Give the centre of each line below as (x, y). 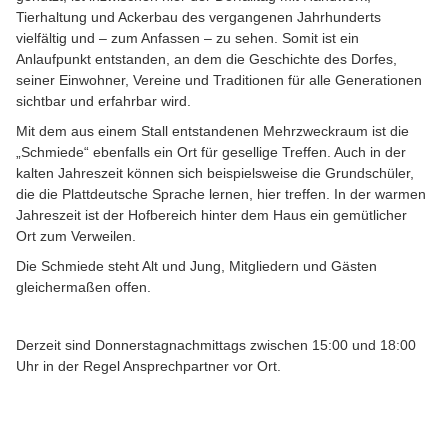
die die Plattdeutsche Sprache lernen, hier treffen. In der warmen (221, 194)
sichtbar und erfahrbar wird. (105, 101)
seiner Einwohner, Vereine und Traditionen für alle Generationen (219, 80)
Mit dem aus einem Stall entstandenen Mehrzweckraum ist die (212, 131)
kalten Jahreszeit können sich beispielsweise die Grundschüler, (215, 173)
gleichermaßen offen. (83, 287)
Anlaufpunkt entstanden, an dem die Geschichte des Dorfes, (206, 59)
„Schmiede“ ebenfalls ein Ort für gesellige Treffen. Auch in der (211, 152)
